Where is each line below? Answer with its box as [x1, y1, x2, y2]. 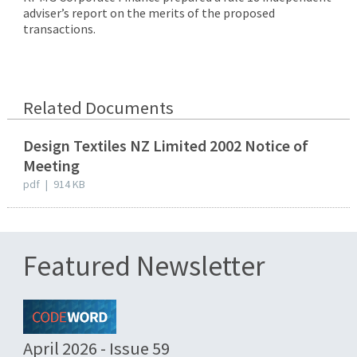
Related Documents [22, 96, 174, 119]
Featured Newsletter [22, 247, 265, 284]
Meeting [22, 155, 80, 175]
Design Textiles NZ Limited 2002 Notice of [22, 135, 308, 155]
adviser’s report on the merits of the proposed [22, 4, 275, 21]
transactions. [22, 20, 96, 37]
